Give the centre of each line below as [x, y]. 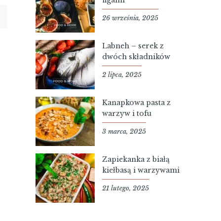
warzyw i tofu [127, 113]
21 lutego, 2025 [125, 188]
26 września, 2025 [130, 18]
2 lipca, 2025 [122, 74]
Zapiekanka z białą [136, 159]
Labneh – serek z [133, 46]
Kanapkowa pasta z [136, 102]
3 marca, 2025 [124, 131]
